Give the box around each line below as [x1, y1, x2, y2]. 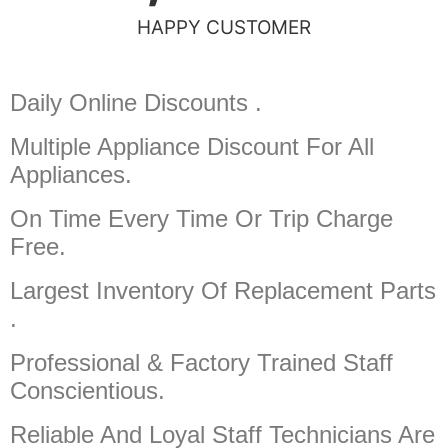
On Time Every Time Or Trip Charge [10, 204, 393, 232]
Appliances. [10, 160, 132, 188]
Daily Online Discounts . [10, 88, 262, 116]
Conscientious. [10, 376, 165, 404]
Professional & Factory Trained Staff [10, 348, 393, 376]
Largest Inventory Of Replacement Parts [10, 276, 436, 304]
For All [306, 132, 374, 160]
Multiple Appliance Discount [10, 132, 306, 160]
